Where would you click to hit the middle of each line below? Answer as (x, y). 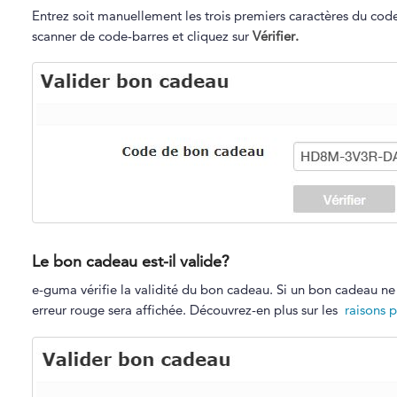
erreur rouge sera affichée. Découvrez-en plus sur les (188, 310)
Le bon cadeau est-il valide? (130, 261)
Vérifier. (275, 35)
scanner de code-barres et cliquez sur (142, 35)
